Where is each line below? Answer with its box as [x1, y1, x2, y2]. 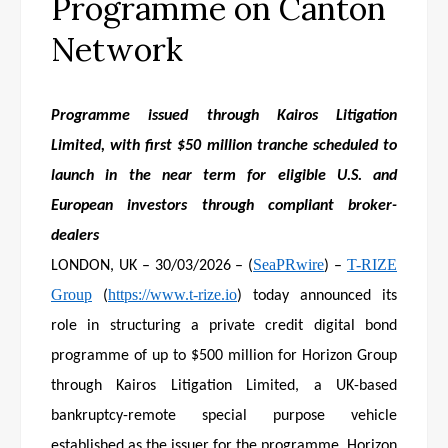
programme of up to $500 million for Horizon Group [51, 347, 397, 364]
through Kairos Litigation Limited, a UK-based [51, 377, 397, 394]
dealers [51, 227, 99, 244]
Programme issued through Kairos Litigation [51, 107, 397, 124]
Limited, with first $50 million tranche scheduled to [51, 137, 397, 154]
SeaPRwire [253, 255, 325, 273]
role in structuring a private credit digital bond [51, 317, 397, 334]
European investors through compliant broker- [51, 197, 397, 214]
